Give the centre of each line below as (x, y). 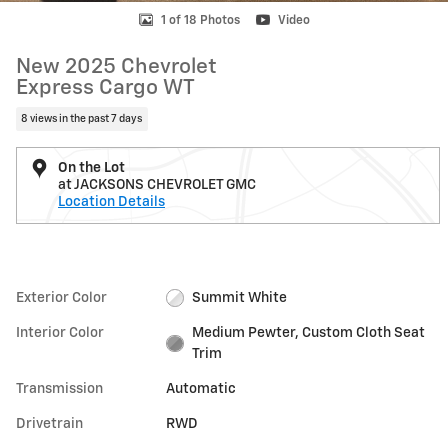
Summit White (239, 297)
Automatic (201, 388)
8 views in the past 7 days (82, 118)
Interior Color (60, 332)
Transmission (59, 388)
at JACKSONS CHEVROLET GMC (157, 184)
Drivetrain (49, 423)
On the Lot (91, 167)
